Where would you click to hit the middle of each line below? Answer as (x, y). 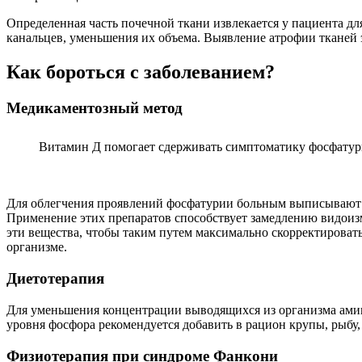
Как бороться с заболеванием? (141, 72)
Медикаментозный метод (95, 107)
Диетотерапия (55, 279)
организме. (37, 247)
